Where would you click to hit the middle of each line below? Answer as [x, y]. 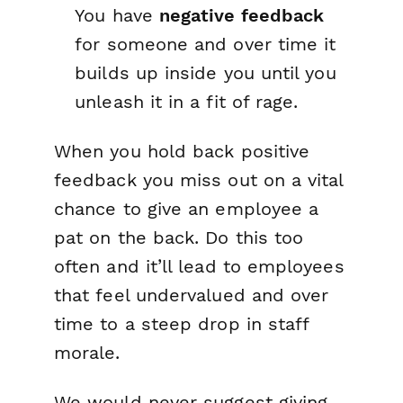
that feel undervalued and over [192, 295]
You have [117, 15]
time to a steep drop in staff [182, 323]
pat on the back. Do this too [179, 237]
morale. [87, 352]
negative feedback [242, 15]
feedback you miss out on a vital [199, 179]
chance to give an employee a [187, 208]
